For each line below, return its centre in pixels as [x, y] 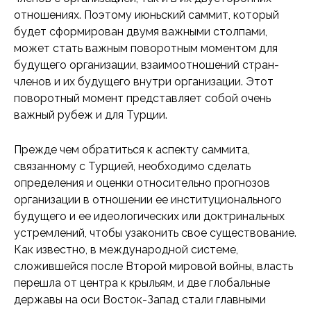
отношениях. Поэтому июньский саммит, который [146, 15]
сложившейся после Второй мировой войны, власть [153, 266]
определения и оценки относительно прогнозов [142, 183]
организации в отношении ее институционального [148, 200]
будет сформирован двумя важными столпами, [141, 32]
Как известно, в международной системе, [126, 250]
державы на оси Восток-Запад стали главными [140, 300]
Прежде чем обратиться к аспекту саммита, [132, 150]
